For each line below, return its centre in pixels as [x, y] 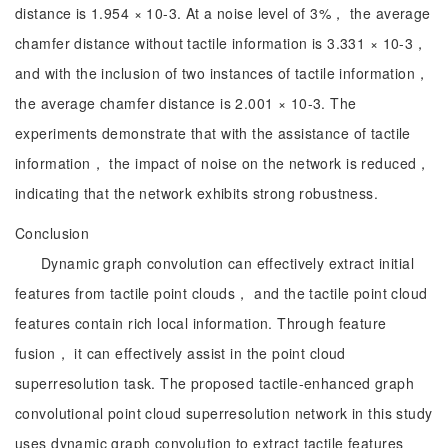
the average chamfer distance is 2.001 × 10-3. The [186, 103]
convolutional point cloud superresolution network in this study [224, 413]
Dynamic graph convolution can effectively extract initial [227, 263]
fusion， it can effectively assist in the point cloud [180, 353]
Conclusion [52, 233]
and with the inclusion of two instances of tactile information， [222, 73]
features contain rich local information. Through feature [201, 323]
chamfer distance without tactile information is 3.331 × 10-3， [221, 43]
